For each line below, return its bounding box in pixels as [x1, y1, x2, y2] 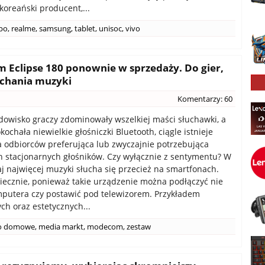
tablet [75, 23, 95, 34]
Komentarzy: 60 [177, 93, 232, 104]
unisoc [99, 23, 122, 34]
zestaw [127, 221, 151, 232]
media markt [38, 221, 83, 232]
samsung [39, 23, 71, 34]
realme [11, 23, 35, 34]
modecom [87, 221, 123, 232]
